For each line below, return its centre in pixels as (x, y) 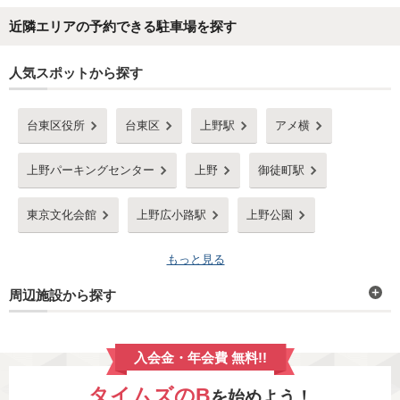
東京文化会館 (62, 215)
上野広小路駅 (171, 215)
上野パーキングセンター (91, 170)
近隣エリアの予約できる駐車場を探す (123, 26)
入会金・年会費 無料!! (200, 358)
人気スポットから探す (76, 73)
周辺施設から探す (62, 295)
